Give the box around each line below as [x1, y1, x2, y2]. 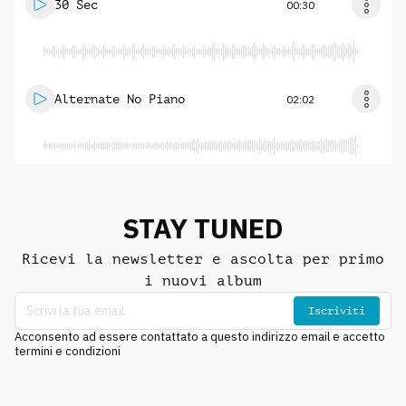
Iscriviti [308, 304, 365, 317]
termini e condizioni [14, 343, 121, 359]
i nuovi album [144, 272, 262, 289]
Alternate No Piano [54, 92, 185, 106]
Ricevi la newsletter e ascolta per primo [22, 250, 384, 267]
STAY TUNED [122, 210, 284, 246]
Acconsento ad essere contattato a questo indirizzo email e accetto [14, 329, 385, 344]
